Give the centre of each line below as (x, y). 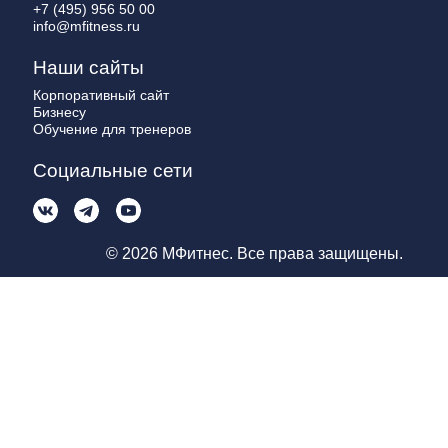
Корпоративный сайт (101, 95)
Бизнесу (59, 112)
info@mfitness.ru (86, 26)
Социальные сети (113, 170)
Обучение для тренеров (112, 129)
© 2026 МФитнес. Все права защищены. (254, 253)
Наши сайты (88, 67)
